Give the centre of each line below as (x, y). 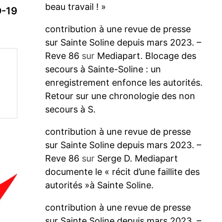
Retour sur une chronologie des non (120, 96)
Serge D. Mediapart (137, 158)
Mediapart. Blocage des (146, 56)
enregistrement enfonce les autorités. (124, 83)
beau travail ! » (75, 7)
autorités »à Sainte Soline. (99, 185)
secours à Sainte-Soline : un (103, 69)
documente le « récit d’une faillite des (122, 172)
